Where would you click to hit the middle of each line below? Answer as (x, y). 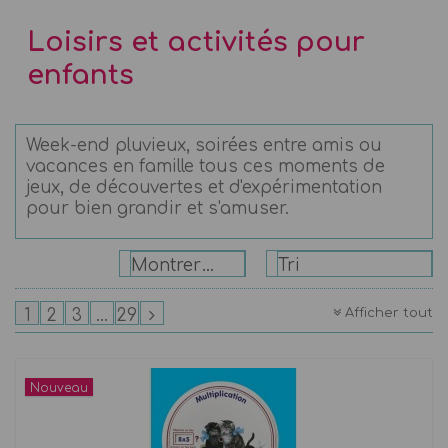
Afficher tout (389, 312)
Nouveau (59, 387)
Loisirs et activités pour (196, 41)
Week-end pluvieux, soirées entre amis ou (204, 145)
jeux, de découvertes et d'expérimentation (204, 187)
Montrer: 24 (208, 265)
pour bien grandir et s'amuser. (157, 208)
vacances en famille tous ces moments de (205, 166)
